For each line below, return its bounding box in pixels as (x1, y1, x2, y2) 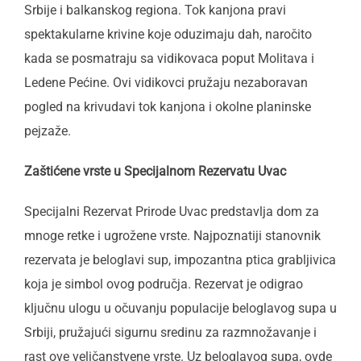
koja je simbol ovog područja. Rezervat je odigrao (24, 276, 303, 292)
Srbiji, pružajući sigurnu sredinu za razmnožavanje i (24, 325, 317, 340)
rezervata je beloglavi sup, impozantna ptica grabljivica (24, 252, 336, 268)
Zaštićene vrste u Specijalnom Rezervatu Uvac (24, 164, 286, 179)
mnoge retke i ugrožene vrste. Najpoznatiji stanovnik (24, 228, 321, 243)
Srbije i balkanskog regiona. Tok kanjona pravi (24, 2, 286, 18)
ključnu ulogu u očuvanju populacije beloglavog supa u (24, 301, 337, 316)
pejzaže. (24, 123, 71, 139)
